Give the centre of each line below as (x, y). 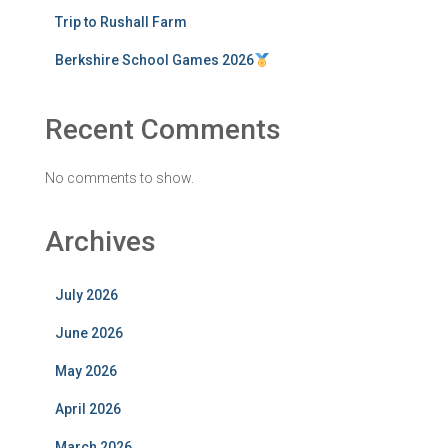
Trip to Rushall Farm (121, 22)
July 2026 (86, 295)
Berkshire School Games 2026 (154, 60)
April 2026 (88, 409)
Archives (100, 242)
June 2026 (89, 333)
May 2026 (86, 371)
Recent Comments (163, 130)
